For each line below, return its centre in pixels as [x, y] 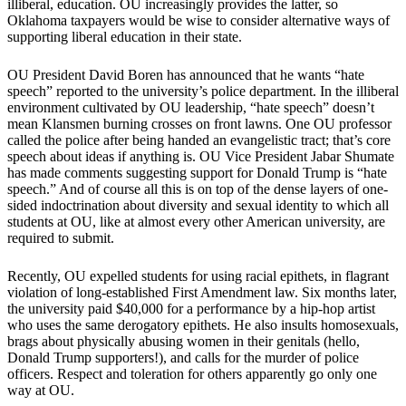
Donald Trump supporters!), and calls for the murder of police [183, 358]
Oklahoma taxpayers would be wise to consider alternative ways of [198, 21]
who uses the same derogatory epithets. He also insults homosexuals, [203, 325]
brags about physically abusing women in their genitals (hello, [184, 342]
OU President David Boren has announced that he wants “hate [186, 75]
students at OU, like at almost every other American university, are [196, 222]
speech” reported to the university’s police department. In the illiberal [203, 92]
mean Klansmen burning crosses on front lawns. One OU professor [199, 124]
